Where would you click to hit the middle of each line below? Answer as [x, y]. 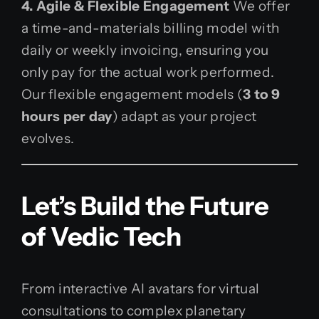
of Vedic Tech [101, 236]
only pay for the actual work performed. [148, 72]
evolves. [48, 138]
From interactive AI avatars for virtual [141, 288]
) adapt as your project [184, 116]
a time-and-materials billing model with [151, 28]
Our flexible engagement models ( [132, 94]
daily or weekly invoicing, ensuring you [145, 50]
